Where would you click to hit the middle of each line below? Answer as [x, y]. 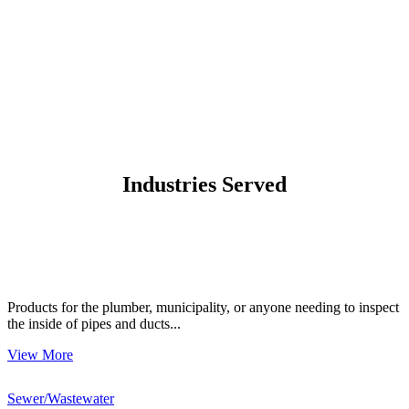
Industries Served [204, 184]
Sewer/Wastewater [61, 398]
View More [40, 354]
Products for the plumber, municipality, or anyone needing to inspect [203, 307]
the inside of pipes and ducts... [94, 323]
